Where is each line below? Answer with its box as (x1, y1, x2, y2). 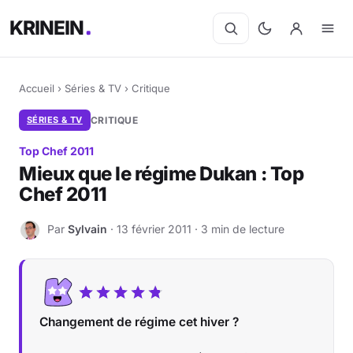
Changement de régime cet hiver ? (39, 314, 239, 329)
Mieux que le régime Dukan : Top (19, 162, 304, 185)
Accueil (19, 82, 54, 95)
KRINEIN (9, 16, 85, 40)
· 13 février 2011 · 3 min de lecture (107, 221, 284, 236)
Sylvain (68, 221, 107, 236)
